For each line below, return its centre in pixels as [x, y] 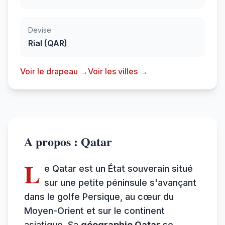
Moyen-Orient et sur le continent [94, 210]
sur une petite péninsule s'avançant [120, 182]
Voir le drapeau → [54, 71]
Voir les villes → [118, 71]
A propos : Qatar [68, 141]
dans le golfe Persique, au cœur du [99, 196]
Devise [40, 30]
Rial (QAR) [48, 43]
